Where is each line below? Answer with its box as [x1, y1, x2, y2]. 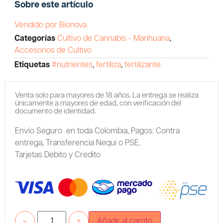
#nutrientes [51, 60, 93, 69]
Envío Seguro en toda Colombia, [14, 126, 129, 135]
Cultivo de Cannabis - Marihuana [57, 34, 170, 43]
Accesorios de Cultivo [14, 46, 92, 55]
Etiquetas [14, 60, 50, 69]
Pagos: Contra [130, 126, 180, 135]
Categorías [14, 34, 55, 43]
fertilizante [124, 60, 161, 69]
